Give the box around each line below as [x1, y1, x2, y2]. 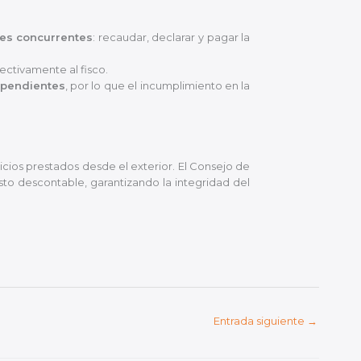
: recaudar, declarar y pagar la [93, 31, 251, 44]
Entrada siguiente [214, 314, 307, 328]
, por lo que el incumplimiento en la [64, 79, 251, 93]
